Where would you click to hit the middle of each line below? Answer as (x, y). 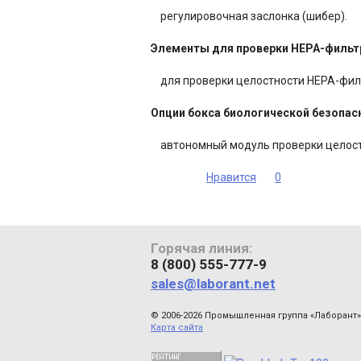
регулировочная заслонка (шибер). (249, 16)
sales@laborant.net (213, 284)
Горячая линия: (201, 248)
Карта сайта (177, 328)
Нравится (231, 177)
